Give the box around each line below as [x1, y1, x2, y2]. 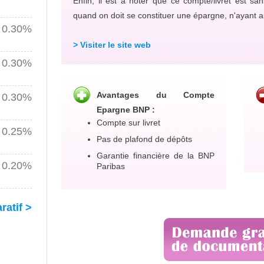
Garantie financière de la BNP [97, 151, 214, 160]
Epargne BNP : [97, 105, 155, 114]
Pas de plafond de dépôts [97, 134, 192, 144]
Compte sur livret [97, 118, 160, 127]
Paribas [97, 161, 125, 171]
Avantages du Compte [97, 90, 214, 100]
